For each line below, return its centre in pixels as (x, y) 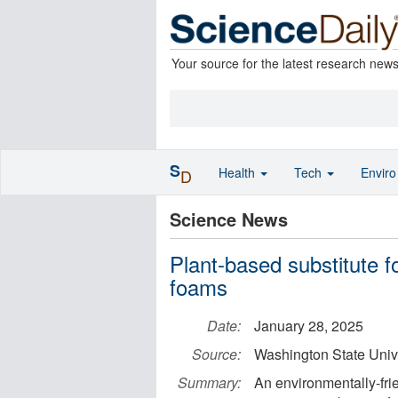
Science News (229, 219)
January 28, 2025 (309, 326)
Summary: (209, 382)
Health (239, 172)
